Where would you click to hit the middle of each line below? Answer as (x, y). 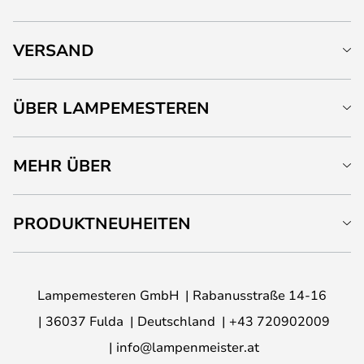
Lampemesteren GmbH (108, 295)
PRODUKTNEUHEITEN (102, 223)
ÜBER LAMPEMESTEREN (111, 108)
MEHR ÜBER (62, 165)
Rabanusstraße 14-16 (260, 295)
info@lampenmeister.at (187, 347)
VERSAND (54, 50)
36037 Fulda (84, 321)
